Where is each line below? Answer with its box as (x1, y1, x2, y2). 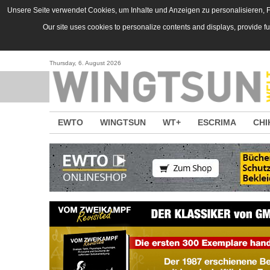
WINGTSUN (100, 118, 146, 128)
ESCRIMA (198, 118, 236, 128)
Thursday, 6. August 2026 (49, 60, 121, 66)
